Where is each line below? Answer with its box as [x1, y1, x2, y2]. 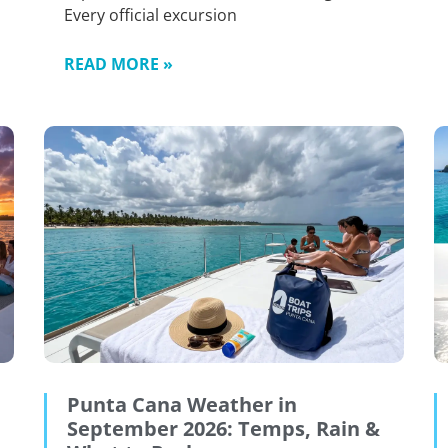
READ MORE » [64, 52, 173, 75]
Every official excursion [64, 3, 237, 26]
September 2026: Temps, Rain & [67, 415, 380, 443]
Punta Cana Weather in [67, 391, 297, 419]
